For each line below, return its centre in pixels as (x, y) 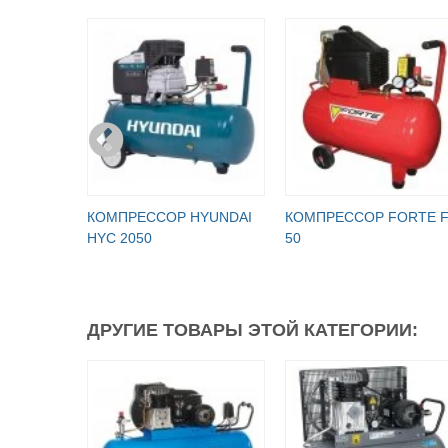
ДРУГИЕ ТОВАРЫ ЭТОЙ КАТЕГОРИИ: (252, 329)
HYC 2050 (119, 237)
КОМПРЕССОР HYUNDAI (169, 216)
